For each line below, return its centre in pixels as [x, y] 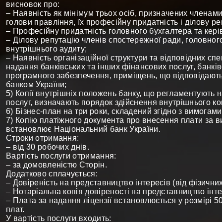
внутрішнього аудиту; [47, 49]
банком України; [36, 84]
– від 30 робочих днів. [48, 147]
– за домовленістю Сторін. [56, 165]
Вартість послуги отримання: [61, 156]
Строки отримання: [43, 138]
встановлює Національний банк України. [83, 129]
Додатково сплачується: [52, 174]
